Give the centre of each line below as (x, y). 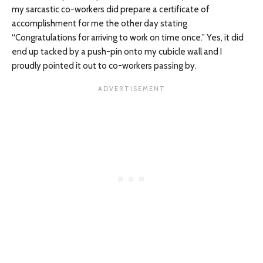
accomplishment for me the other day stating (100, 23)
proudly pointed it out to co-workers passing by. (104, 66)
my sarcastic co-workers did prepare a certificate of (111, 9)
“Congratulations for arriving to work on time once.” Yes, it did (128, 38)
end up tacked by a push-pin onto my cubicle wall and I (117, 52)
